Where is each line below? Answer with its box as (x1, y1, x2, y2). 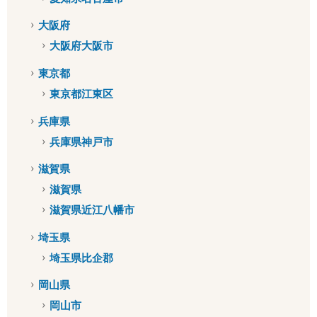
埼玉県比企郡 (49, 251, 113, 264)
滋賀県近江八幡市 (49, 203, 134, 216)
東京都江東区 (49, 87, 113, 100)
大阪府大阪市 (49, 40, 113, 52)
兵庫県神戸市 (49, 135, 113, 148)
